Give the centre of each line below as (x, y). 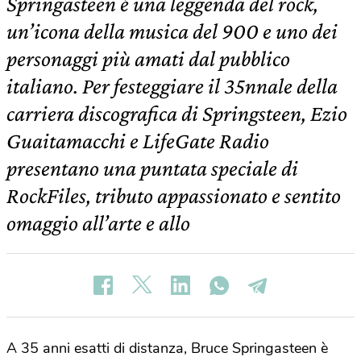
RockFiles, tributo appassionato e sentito (174, 195)
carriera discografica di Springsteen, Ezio (177, 113)
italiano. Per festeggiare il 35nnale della (172, 86)
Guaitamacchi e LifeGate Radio (138, 141)
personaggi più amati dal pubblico (148, 58)
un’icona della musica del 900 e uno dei (172, 31)
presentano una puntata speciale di (152, 168)
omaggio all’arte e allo (98, 223)
